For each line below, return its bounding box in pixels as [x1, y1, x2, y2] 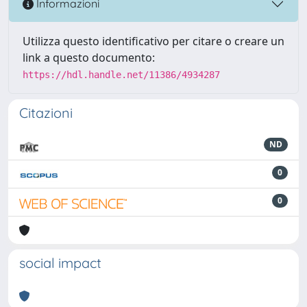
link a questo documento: [23, 49, 155, 65]
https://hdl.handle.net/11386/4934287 [23, 69, 220, 80]
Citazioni [19, 103, 73, 121]
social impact [19, 254, 101, 271]
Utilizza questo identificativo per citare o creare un [23, 33, 284, 49]
